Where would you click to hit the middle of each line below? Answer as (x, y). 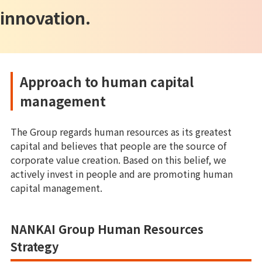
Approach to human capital (107, 81)
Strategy (35, 247)
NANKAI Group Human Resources (107, 229)
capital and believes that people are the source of (118, 146)
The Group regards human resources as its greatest (121, 132)
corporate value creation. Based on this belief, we (118, 160)
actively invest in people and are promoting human (122, 174)
